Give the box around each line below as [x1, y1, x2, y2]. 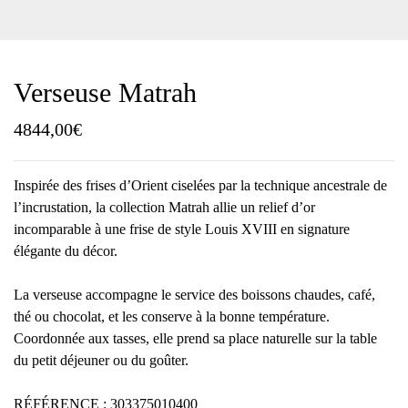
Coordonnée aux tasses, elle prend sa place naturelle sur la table [14, 331, 377, 346]
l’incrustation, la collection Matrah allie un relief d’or [14, 199, 315, 215]
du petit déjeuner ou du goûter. [14, 352, 189, 368]
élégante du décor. [14, 243, 117, 259]
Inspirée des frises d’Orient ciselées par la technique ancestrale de [14, 178, 387, 193]
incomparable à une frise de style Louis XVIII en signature [14, 221, 350, 237]
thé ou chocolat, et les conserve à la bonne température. [14, 309, 330, 324]
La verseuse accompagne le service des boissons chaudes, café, [14, 287, 375, 302]
